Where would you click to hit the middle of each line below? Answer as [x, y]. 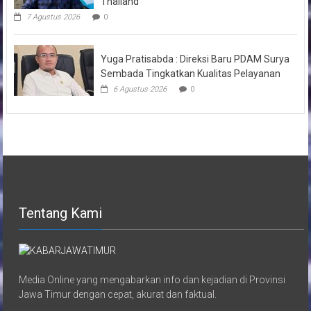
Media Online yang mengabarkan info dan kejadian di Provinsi [152, 280]
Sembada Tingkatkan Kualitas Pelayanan [190, 73]
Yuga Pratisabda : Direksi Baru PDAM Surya [195, 59]
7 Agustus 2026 [53, 17]
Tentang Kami [61, 213]
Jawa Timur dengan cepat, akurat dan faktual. [118, 295]
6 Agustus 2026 [140, 89]
